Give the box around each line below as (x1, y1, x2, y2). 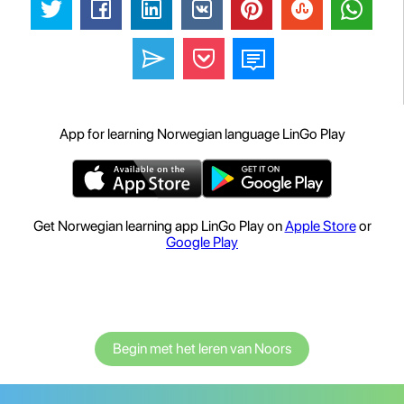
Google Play (166, 234, 238, 252)
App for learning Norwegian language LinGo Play (59, 125, 345, 143)
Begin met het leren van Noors (113, 340, 291, 358)
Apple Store (284, 217, 356, 235)
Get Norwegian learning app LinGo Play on (32, 217, 285, 235)
